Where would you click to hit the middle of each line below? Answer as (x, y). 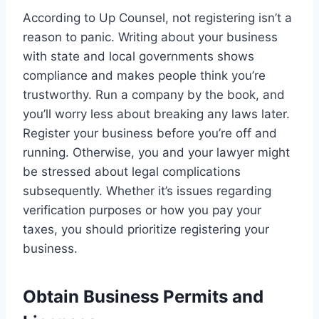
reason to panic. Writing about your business (150, 37)
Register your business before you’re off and (150, 133)
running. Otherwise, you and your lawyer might (156, 152)
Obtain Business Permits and (143, 296)
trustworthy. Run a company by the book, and (154, 94)
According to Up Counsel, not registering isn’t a (157, 17)
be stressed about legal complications (132, 171)
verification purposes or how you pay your (142, 210)
